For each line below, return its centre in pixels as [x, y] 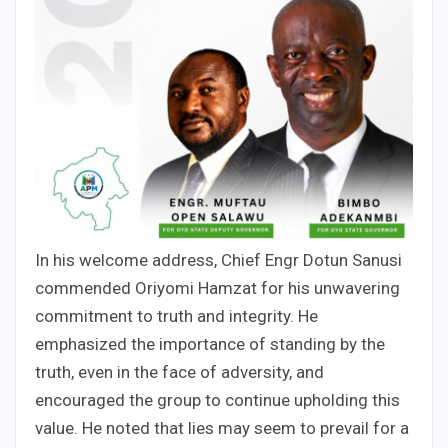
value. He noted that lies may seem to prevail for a [222, 428]
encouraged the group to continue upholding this [217, 400]
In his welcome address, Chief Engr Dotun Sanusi [218, 260]
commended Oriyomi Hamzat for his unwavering [217, 288]
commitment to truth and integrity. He [176, 316]
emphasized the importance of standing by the [210, 344]
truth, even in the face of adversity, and [179, 372]
